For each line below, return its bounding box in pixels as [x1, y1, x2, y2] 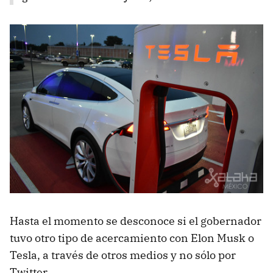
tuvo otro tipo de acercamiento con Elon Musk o [10, 230, 254, 245]
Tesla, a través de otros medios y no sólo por [10, 247, 236, 262]
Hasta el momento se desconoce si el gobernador [10, 213, 261, 228]
